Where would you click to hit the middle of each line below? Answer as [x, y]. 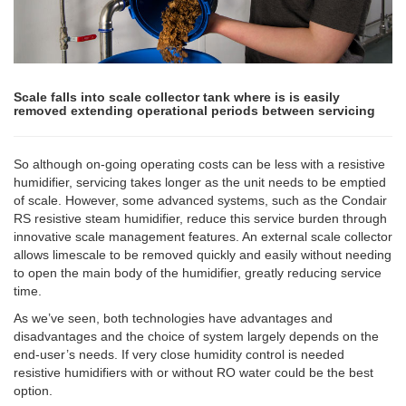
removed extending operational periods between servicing [194, 111]
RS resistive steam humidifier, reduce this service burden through [200, 219]
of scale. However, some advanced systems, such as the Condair [200, 201]
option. [33, 391]
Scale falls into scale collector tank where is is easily [177, 97]
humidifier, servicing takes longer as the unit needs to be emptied [200, 183]
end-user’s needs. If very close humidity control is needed [179, 355]
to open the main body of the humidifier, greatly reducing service [198, 273]
